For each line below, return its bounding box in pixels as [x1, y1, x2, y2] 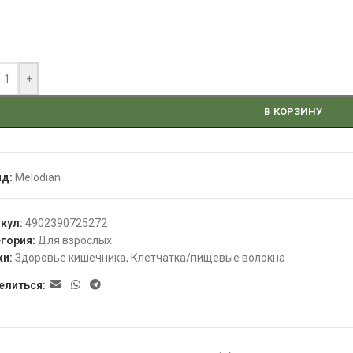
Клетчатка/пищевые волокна [131, 251, 286, 264]
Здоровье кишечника [15, 251, 127, 264]
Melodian [15, 171, 61, 184]
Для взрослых [38, 234, 113, 247]
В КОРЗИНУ [263, 106, 322, 117]
